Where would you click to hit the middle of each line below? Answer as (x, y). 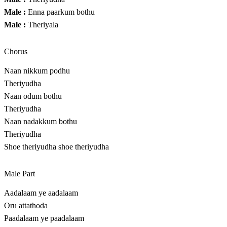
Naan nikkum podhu (37, 71)
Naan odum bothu (33, 96)
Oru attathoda (26, 206)
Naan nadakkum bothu (41, 122)
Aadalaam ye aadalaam (41, 193)
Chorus (16, 52)
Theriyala (42, 25)
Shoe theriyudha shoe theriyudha (56, 147)
